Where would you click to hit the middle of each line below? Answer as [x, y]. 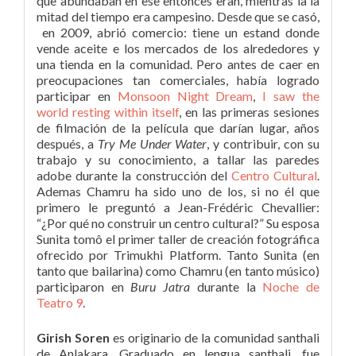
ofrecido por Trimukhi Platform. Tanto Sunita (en [178, 255]
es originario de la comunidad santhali [215, 338]
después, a [67, 144]
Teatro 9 [60, 303]
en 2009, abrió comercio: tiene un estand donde [178, 33]
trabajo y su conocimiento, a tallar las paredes [178, 160]
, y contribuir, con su [263, 144]
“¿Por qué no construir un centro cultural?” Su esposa [178, 223]
